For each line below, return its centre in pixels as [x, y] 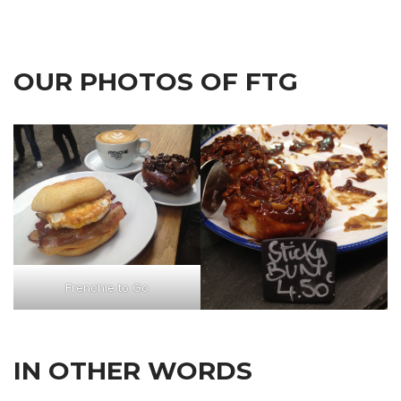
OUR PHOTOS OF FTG [156, 81]
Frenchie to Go [107, 287]
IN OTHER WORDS [133, 370]
